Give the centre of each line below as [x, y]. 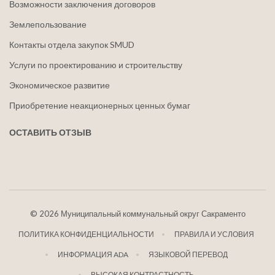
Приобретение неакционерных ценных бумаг [100, 105]
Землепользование [48, 24]
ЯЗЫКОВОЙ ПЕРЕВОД [188, 254]
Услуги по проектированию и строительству [96, 65]
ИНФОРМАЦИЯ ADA [93, 254]
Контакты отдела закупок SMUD [72, 45]
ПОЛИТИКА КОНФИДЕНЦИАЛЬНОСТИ [86, 234]
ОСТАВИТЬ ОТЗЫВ [50, 132]
